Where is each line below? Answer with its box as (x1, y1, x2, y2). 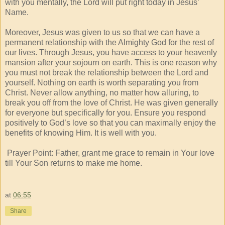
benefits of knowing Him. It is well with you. (5, 128, 157, 137)
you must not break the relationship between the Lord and (5, 68, 208, 77)
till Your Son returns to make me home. (5, 158, 142, 167)
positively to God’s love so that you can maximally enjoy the (5, 118, 216, 127)
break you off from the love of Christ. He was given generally (5, 98, 218, 107)
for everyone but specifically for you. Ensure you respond (5, 108, 206, 117)
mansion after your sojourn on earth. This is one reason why (5, 58, 217, 67)
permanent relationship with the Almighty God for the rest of (5, 38, 214, 47)
